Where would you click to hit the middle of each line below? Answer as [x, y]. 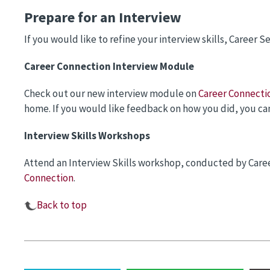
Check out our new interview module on [111, 94]
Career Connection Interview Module [109, 67]
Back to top [62, 205]
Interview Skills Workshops [87, 136]
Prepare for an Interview [103, 17]
